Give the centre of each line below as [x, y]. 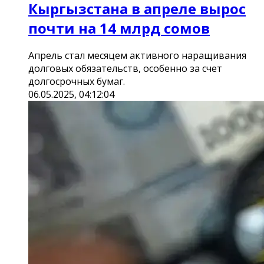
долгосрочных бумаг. [77, 82]
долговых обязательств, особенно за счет [125, 69]
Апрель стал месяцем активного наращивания [137, 56]
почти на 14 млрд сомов [119, 28]
